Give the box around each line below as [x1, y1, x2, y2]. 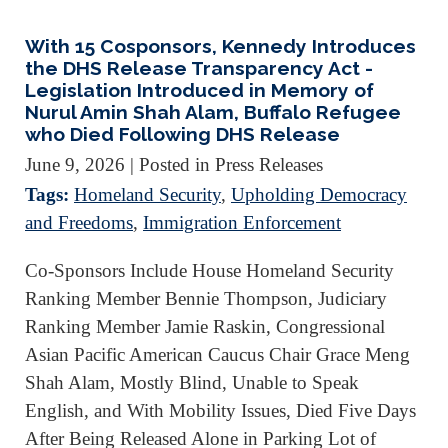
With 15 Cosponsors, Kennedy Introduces [25, 34, 416, 57]
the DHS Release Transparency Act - [25, 56, 373, 79]
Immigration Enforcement [143, 212, 341, 234]
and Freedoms [25, 212, 133, 234]
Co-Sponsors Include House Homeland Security [25, 260, 394, 282]
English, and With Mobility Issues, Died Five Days [25, 400, 416, 422]
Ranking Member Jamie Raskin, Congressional [25, 316, 385, 338]
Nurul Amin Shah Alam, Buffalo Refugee [25, 100, 401, 123]
